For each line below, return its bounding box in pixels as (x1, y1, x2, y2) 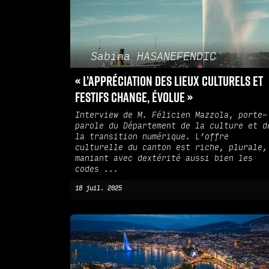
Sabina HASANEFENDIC (90, 50, 216, 64)
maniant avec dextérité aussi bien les (75, 154, 253, 164)
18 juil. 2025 (75, 185, 122, 193)
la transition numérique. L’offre (75, 132, 229, 142)
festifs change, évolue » (75, 89, 193, 106)
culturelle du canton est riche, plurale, (75, 143, 267, 153)
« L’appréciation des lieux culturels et (75, 73, 263, 89)
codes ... (75, 165, 118, 175)
